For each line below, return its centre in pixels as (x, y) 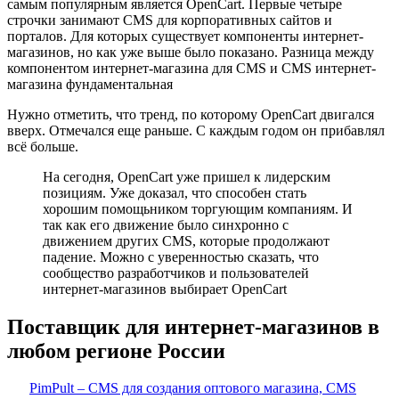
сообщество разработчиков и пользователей (176, 273)
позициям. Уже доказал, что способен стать (175, 192)
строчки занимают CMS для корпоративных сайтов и (170, 20)
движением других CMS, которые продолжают (186, 240)
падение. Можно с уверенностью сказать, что (181, 256)
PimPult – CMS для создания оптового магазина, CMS (193, 388)
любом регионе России (116, 350)
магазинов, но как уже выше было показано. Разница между (191, 52)
